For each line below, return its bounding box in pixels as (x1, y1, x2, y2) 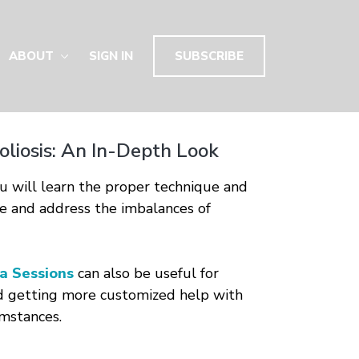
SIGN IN (89, 48, 133, 64)
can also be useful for (73, 264, 219, 283)
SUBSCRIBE (175, 48, 244, 64)
